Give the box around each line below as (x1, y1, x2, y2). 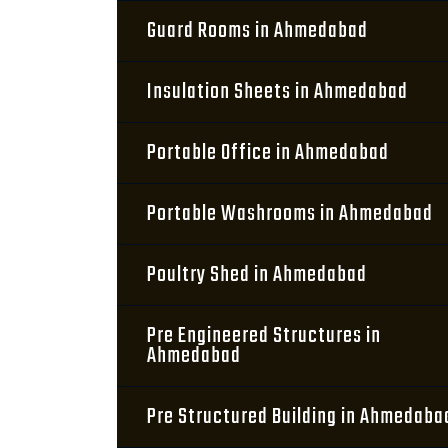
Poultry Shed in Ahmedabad (147, 258, 367, 292)
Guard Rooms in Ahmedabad (147, 14, 368, 48)
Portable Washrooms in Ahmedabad (147, 197, 433, 231)
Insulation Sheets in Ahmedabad (147, 75, 408, 109)
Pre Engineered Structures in (147, 319, 381, 353)
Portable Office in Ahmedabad (147, 136, 389, 170)
